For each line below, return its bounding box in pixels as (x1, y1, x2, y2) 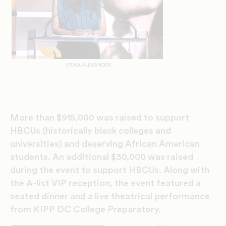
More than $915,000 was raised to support (10, 113, 189, 123)
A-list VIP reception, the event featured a (26, 179, 201, 188)
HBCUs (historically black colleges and (10, 126, 171, 136)
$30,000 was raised (111, 152, 193, 162)
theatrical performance (111, 192, 210, 201)
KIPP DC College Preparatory (31, 205, 158, 214)
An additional (52, 152, 111, 162)
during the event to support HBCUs (10, 165, 159, 175)
